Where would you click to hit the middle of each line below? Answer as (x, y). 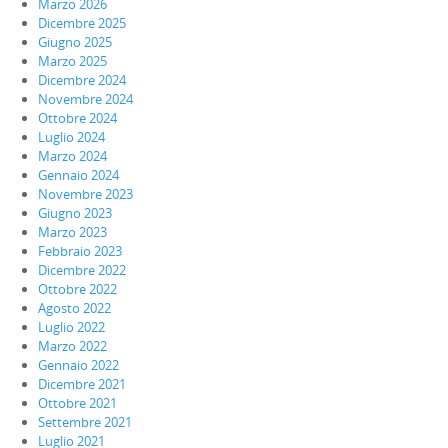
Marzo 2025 (72, 60)
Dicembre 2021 (82, 383)
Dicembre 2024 (82, 79)
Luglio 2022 (71, 326)
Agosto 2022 (74, 307)
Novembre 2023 (85, 193)
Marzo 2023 (72, 231)
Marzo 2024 (72, 155)
